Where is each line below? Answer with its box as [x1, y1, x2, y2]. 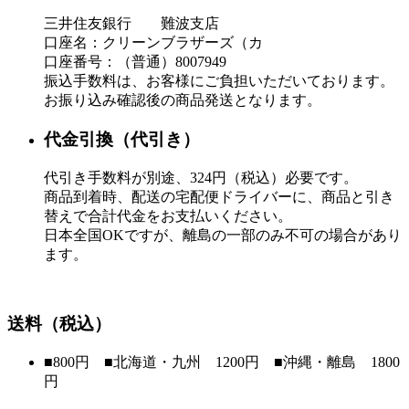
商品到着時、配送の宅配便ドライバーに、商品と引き [44, 188, 394, 204]
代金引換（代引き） [44, 129, 200, 149]
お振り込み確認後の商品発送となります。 [44, 92, 321, 109]
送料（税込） [7, 314, 111, 334]
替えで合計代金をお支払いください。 [44, 207, 292, 224]
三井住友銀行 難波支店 [44, 16, 219, 32]
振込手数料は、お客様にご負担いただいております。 [44, 73, 394, 89]
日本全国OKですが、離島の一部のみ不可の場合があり [44, 226, 402, 243]
